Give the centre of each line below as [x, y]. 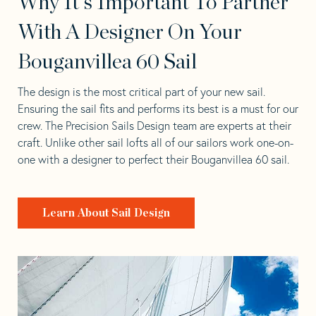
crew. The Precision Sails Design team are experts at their [154, 125]
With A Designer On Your [130, 32]
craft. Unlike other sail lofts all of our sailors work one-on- [156, 142]
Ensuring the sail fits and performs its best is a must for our [158, 108]
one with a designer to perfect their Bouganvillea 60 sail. [153, 159]
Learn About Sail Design [107, 213]
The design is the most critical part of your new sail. [141, 91]
